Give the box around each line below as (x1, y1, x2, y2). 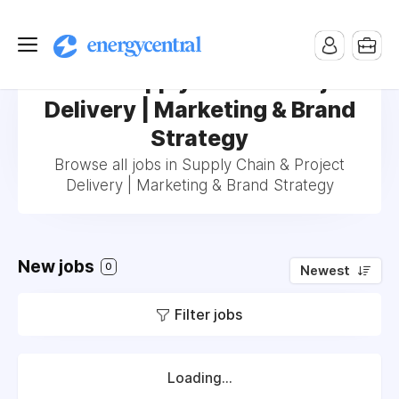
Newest (300, 263, 350, 279)
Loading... (167, 370, 232, 387)
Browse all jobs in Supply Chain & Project (54, 156, 345, 174)
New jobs (18, 256, 98, 277)
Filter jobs (175, 305, 242, 323)
